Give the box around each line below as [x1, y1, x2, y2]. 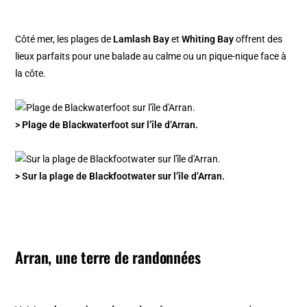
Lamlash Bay [113, 34, 170, 45]
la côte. [15, 68, 47, 79]
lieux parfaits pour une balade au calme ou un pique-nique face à [15, 51, 287, 62]
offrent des [234, 34, 283, 45]
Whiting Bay [182, 34, 234, 45]
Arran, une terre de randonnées [15, 246, 201, 269]
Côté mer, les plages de [15, 34, 114, 45]
